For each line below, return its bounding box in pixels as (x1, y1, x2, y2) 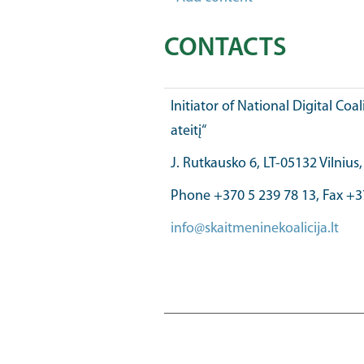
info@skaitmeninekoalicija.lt (170, 221, 339, 236)
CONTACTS (163, 36, 287, 62)
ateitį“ (170, 123, 206, 139)
